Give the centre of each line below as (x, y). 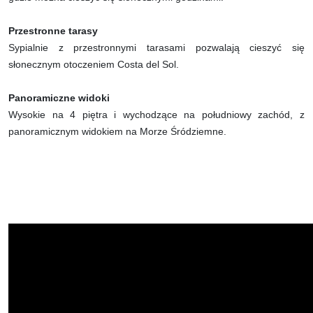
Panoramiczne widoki (59, 97)
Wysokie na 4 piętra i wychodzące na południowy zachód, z (156, 114)
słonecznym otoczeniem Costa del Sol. (94, 64)
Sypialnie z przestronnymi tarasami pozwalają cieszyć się (156, 47)
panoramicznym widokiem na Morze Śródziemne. (117, 131)
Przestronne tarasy (53, 30)
